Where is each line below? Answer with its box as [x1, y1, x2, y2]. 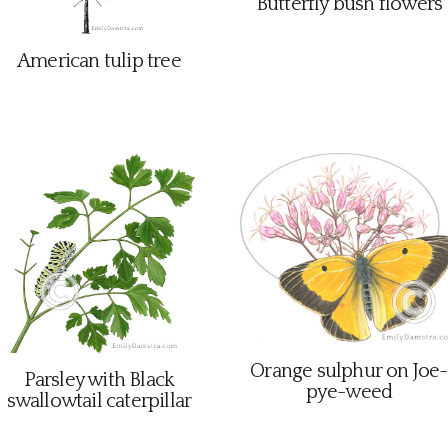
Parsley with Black [23, 369, 175, 391]
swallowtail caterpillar [6, 390, 192, 412]
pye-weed [305, 381, 393, 404]
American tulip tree [17, 50, 181, 72]
